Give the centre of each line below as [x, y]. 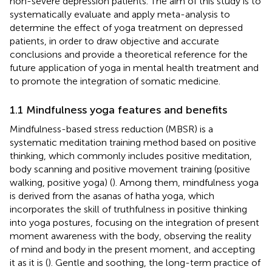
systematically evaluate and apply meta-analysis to [120, 14]
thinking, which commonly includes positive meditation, [131, 155]
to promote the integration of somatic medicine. [115, 81]
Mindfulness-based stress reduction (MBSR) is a [111, 129]
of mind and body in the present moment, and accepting [132, 249]
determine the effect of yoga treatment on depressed [126, 27]
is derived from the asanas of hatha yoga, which [112, 195]
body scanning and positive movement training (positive [130, 169]
